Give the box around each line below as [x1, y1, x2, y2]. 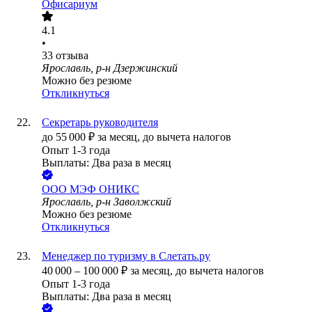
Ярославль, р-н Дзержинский [42, 62, 178, 75]
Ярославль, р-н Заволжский [42, 196, 171, 208]
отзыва [56, 49, 88, 62]
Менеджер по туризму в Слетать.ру [42, 250, 210, 263]
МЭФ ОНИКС [70, 183, 139, 196]
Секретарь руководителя [42, 116, 158, 129]
